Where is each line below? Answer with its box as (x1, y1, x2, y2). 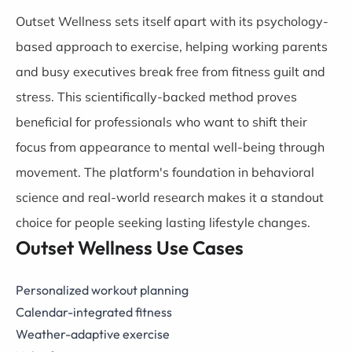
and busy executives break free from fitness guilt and (16, 64, 325, 79)
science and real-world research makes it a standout (16, 189, 324, 205)
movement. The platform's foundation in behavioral (16, 164, 314, 180)
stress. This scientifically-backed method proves (16, 89, 297, 104)
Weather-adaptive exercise (16, 326, 170, 342)
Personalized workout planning (16, 282, 189, 298)
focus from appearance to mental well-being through (16, 139, 324, 155)
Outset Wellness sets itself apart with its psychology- (16, 13, 328, 29)
